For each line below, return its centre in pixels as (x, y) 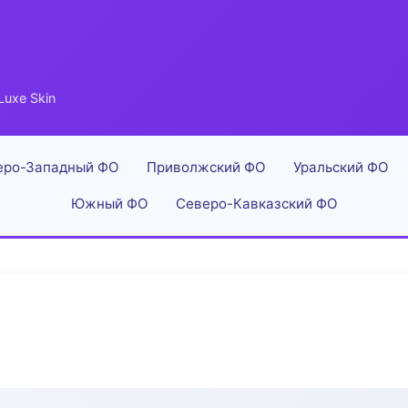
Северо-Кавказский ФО (256, 204)
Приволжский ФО (206, 167)
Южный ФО (109, 204)
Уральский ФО (341, 167)
